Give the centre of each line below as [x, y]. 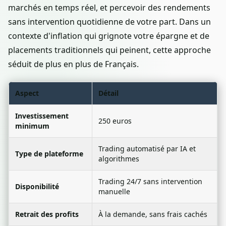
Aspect [27, 93]
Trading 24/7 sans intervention [150, 182]
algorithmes [119, 159]
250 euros [115, 121]
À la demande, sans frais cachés [153, 214]
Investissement [42, 116]
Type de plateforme [49, 154]
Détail [108, 93]
